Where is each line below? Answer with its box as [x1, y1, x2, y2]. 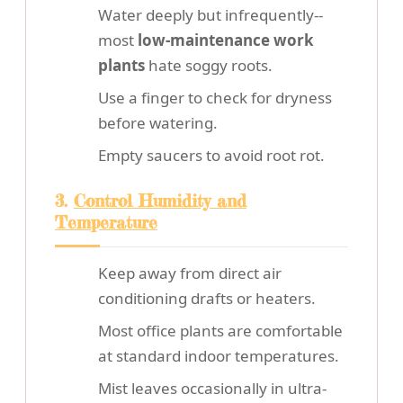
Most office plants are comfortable [98, 320, 343, 342]
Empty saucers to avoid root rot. [98, 145, 325, 166]
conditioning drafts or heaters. [98, 288, 316, 309]
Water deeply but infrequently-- [98, 4, 323, 26]
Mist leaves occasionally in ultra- [98, 378, 327, 399]
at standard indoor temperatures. [98, 345, 339, 367]
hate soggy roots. [145, 55, 273, 76]
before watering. [98, 112, 218, 134]
